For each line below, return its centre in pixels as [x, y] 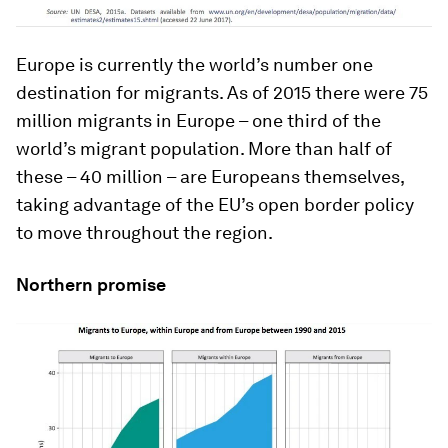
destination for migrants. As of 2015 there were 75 [222, 92]
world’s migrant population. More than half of [204, 148]
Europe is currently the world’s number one [194, 64]
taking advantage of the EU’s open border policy [215, 204]
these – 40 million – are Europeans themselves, [210, 176]
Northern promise [91, 284]
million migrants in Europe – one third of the [198, 120]
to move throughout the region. [144, 232]
